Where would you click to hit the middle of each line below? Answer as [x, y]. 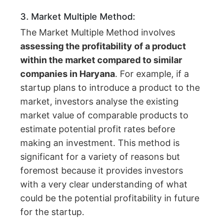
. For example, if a [152, 74]
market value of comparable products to [105, 115]
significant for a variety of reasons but [100, 157]
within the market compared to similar [101, 60]
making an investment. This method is [100, 143]
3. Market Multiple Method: [78, 17]
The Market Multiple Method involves [98, 33]
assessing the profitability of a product [103, 46]
